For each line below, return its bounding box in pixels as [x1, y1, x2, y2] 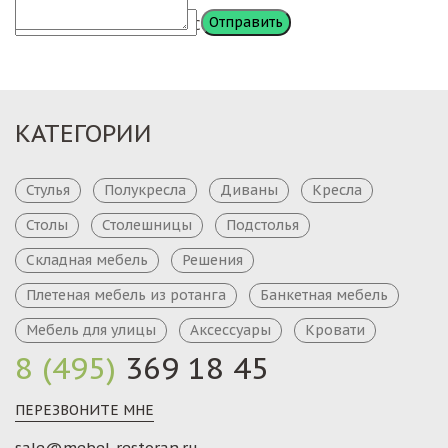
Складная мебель [26, 251, 148, 269]
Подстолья [226, 216, 299, 234]
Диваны [220, 181, 278, 199]
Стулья [26, 181, 70, 199]
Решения [182, 251, 243, 269]
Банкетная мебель [260, 286, 388, 304]
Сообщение [192, 16, 275, 34]
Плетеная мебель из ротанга [26, 286, 226, 304]
